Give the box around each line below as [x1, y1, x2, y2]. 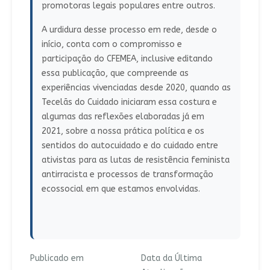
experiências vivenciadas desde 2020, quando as [41, 83, 231, 93]
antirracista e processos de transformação [41, 169, 213, 180]
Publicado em [30, 253, 84, 264]
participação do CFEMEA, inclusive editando [41, 54, 213, 64]
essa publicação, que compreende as [41, 68, 189, 79]
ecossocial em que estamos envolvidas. [41, 184, 200, 195]
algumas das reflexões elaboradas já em [41, 111, 204, 122]
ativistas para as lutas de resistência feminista [41, 155, 230, 166]
